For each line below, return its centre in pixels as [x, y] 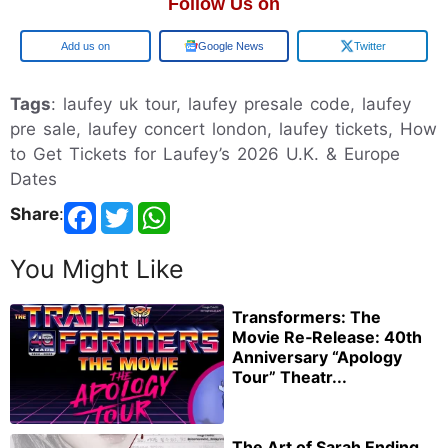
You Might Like [97, 269]
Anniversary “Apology [317, 357]
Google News [231, 46]
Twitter [369, 46]
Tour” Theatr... [289, 377]
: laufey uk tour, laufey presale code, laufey [231, 104]
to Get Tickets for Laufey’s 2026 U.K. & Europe [205, 154]
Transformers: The [306, 317]
